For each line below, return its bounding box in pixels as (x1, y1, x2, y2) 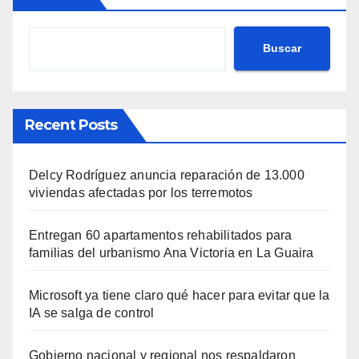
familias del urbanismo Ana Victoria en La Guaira (29, 245, 314, 260)
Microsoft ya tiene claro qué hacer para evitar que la (29, 288, 330, 302)
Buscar (263, 42, 301, 55)
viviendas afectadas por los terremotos (29, 185, 253, 200)
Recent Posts (25, 115, 118, 134)
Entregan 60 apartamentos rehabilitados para (29, 228, 292, 242)
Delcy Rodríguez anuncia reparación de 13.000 (29, 167, 305, 182)
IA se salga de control (29, 305, 155, 320)
